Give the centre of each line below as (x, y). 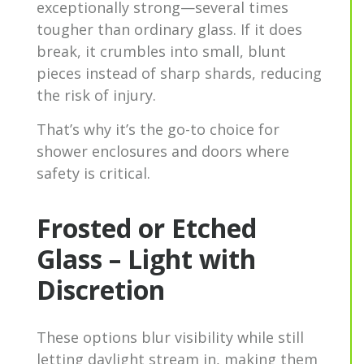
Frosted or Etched (147, 227)
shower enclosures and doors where (163, 151)
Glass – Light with (146, 258)
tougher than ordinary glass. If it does (169, 29)
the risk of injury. (98, 95)
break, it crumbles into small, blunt (161, 51)
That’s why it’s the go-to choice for (158, 129)
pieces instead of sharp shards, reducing (179, 73)
